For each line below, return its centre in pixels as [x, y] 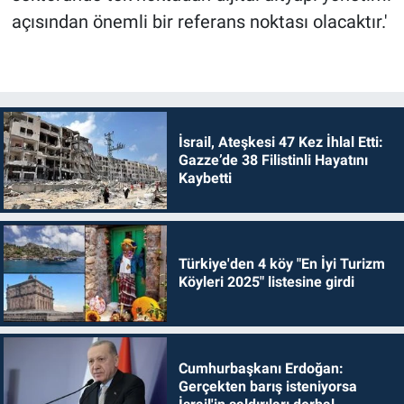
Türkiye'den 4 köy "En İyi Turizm [281, 264]
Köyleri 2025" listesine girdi [266, 282]
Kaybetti [205, 178]
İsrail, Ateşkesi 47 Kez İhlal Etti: [280, 142]
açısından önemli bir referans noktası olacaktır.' [199, 21]
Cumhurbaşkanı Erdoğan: [261, 368]
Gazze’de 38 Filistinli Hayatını [273, 160]
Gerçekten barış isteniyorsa [267, 386]
